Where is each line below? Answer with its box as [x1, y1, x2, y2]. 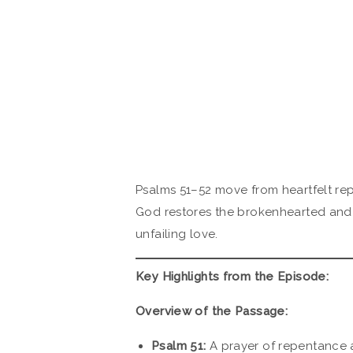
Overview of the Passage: [136, 303, 288, 318]
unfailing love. [136, 227, 218, 242]
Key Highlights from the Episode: [136, 269, 329, 284]
